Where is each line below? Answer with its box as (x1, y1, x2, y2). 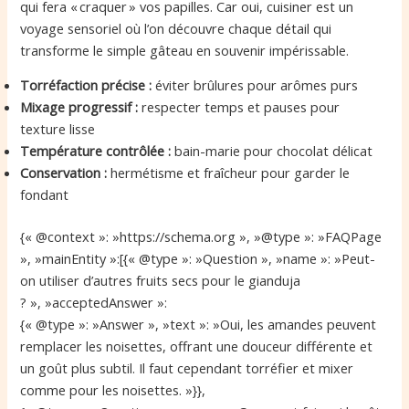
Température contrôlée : (20, 142, 172, 161)
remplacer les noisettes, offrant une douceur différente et (20, 337, 373, 356)
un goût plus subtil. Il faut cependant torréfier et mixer (20, 359, 354, 378)
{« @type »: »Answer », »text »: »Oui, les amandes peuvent (20, 315, 377, 334)
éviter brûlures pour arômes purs (152, 76, 359, 95)
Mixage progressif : (20, 98, 139, 117)
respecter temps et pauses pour (138, 98, 341, 117)
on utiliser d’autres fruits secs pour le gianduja (20, 271, 301, 290)
